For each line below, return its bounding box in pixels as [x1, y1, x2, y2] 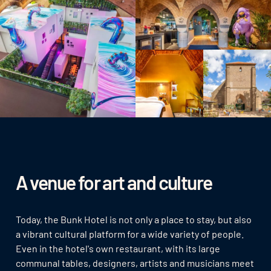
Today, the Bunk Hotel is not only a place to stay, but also [15, 214, 252, 226]
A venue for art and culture [15, 171, 212, 194]
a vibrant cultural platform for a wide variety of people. [15, 228, 244, 240]
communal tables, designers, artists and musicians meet [15, 257, 254, 269]
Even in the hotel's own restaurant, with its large [15, 243, 220, 255]
